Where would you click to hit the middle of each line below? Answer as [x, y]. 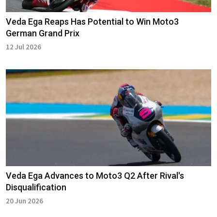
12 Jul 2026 [23, 47]
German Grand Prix [43, 33]
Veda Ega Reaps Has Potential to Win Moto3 [92, 22]
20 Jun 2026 [24, 201]
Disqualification [36, 187]
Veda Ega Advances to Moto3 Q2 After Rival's [95, 176]
